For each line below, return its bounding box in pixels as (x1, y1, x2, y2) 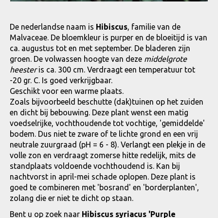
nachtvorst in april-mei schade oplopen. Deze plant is (10, 172, 196, 181)
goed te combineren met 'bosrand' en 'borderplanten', (10, 182, 199, 192)
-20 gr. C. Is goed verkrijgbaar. (10, 75, 112, 85)
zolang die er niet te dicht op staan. (10, 193, 133, 202)
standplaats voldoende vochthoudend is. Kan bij (10, 161, 180, 170)
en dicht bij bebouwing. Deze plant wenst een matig (10, 108, 188, 117)
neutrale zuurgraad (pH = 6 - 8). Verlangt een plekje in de (10, 140, 205, 149)
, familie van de (127, 22, 181, 31)
